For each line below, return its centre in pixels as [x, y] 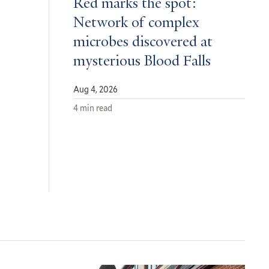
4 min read [93, 107]
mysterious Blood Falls [142, 62]
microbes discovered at [143, 42]
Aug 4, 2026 [95, 89]
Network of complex [136, 23]
